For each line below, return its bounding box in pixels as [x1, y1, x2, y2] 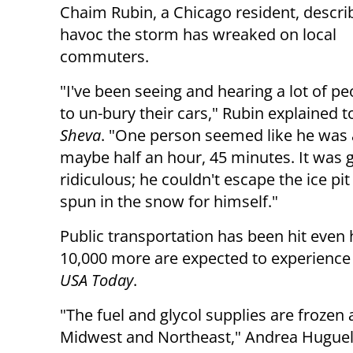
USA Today [60, 269, 133, 292]
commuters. [60, 46, 153, 68]
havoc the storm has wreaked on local [60, 24, 336, 46]
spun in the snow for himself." [60, 191, 282, 213]
